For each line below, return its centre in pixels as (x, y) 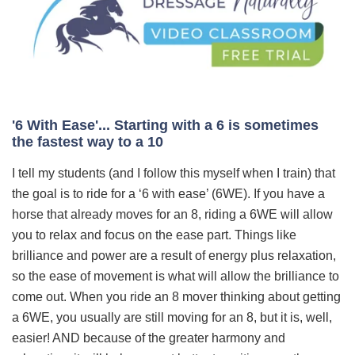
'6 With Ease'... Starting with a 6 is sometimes (165, 126)
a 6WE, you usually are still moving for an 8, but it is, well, (172, 318)
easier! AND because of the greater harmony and (149, 338)
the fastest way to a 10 (88, 142)
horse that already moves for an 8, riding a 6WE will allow (172, 215)
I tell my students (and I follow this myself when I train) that (174, 174)
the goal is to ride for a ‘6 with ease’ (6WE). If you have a (168, 194)
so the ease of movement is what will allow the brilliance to (176, 277)
